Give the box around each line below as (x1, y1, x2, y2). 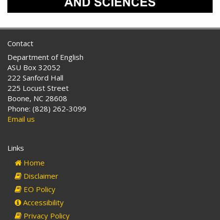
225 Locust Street (7, 83, 69, 93)
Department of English (7, 52, 83, 62)
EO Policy (22, 184, 55, 194)
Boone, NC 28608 (7, 93, 67, 104)
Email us (7, 114, 35, 124)
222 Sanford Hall (7, 73, 63, 83)
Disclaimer (22, 171, 58, 181)
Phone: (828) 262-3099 (7, 104, 86, 114)
